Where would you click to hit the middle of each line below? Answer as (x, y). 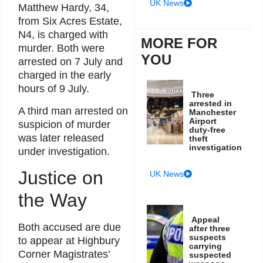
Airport (203, 121)
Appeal (206, 219)
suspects (208, 237)
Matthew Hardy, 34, (64, 8)
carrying (206, 246)
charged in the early (65, 75)
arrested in (211, 103)
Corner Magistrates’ (64, 254)
